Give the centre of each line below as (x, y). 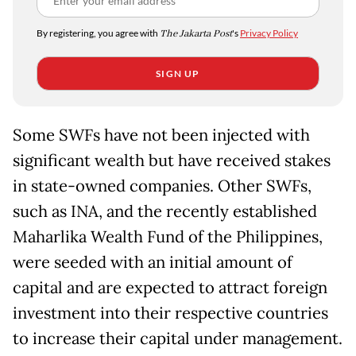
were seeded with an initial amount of (153, 262)
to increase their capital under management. (178, 338)
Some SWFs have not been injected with (161, 135)
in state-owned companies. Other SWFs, (162, 186)
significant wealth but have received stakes (172, 160)
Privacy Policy (269, 33)
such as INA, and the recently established (165, 211)
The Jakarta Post (196, 33)
